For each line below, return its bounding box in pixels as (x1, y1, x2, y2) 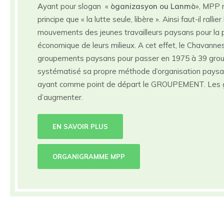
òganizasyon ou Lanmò (110, 1, 195, 11)
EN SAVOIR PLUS (52, 122, 108, 131)
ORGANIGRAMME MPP (52, 152, 125, 161)
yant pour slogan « (43, 1, 110, 11)
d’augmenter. (37, 92, 83, 102)
